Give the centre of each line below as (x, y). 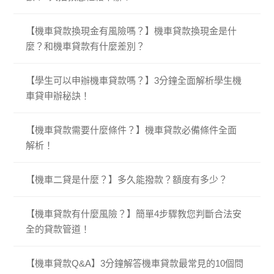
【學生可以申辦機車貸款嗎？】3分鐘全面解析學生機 (134, 81)
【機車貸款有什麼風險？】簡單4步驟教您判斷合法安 (134, 214)
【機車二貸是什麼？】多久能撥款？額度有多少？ (127, 180)
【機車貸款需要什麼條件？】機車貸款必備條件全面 (131, 130)
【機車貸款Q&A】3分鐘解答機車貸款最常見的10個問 (135, 264)
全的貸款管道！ (58, 229)
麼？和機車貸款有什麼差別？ (86, 46)
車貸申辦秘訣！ (58, 96)
